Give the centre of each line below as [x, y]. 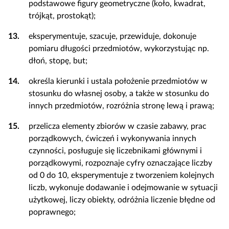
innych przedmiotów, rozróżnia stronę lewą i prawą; [121, 106]
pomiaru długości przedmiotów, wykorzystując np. [119, 49]
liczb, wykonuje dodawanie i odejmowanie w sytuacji [123, 188]
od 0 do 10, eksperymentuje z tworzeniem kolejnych [121, 175]
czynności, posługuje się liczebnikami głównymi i [115, 151]
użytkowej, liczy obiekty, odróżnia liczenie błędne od [122, 200]
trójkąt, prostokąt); [62, 16]
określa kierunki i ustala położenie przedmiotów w [118, 81]
